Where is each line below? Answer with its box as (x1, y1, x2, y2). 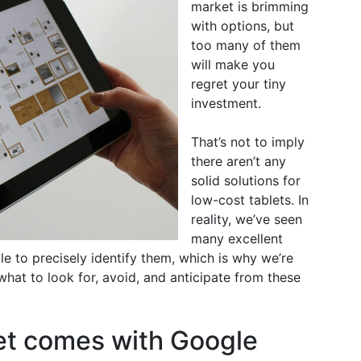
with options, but (191, 18, 294, 34)
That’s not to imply (191, 134, 305, 150)
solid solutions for (191, 172, 301, 189)
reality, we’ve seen (191, 211, 302, 227)
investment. (191, 95, 261, 111)
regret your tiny (191, 76, 286, 92)
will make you (191, 56, 275, 73)
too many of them (191, 37, 301, 53)
